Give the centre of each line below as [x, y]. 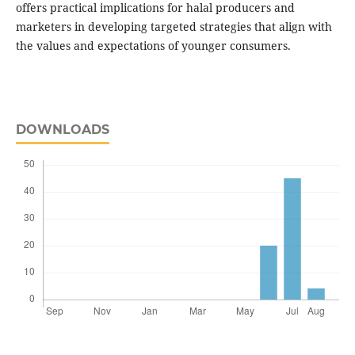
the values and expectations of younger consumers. [153, 46]
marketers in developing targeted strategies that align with [174, 27]
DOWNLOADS [62, 130]
